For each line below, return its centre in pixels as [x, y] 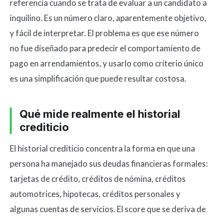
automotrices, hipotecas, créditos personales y [95, 194]
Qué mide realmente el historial [100, 114]
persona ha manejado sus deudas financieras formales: [109, 164]
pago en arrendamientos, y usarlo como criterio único [107, 63]
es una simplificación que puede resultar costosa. [98, 78]
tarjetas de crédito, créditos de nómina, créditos [98, 179]
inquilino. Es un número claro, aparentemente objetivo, [108, 18]
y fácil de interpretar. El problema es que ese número [104, 33]
